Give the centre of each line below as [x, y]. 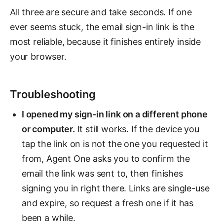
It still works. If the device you [137, 129]
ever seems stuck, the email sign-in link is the [102, 27]
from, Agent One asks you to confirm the [106, 159]
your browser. [38, 56]
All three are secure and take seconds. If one [101, 12]
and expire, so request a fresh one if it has [108, 203]
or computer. [48, 129]
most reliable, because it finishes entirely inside [106, 42]
